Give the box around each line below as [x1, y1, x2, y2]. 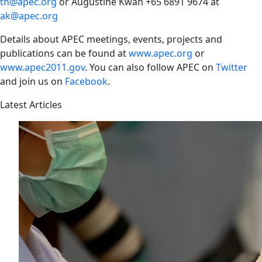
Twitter [216, 61, 247, 74]
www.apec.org [129, 47, 192, 60]
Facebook [65, 75, 108, 88]
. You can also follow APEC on [85, 61, 216, 74]
